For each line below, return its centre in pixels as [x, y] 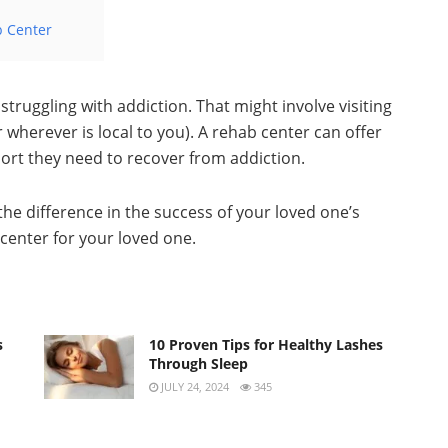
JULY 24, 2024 [193, 386]
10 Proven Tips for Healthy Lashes [266, 344]
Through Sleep [198, 363]
